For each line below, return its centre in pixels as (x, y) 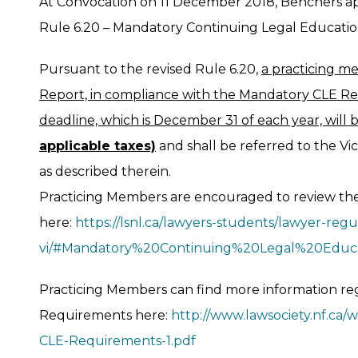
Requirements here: (103, 315)
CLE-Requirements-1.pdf (117, 340)
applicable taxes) (97, 145)
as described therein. (105, 171)
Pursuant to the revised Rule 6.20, (150, 69)
